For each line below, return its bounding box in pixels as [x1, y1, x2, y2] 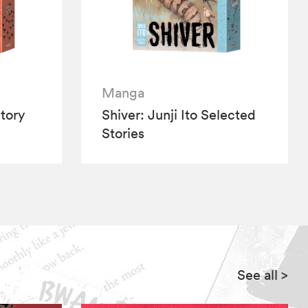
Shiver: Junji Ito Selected [102, 107, 256, 124]
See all [236, 267, 278, 284]
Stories [102, 125, 145, 142]
